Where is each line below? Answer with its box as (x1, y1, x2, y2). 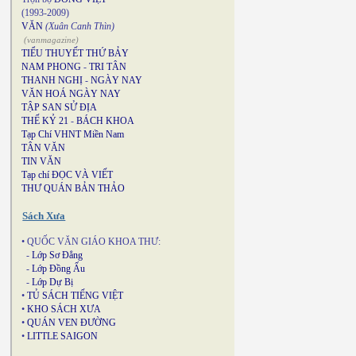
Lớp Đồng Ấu (32, 263, 85, 274)
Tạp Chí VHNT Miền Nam (21, 129, 124, 140)
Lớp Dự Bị (32, 277, 73, 288)
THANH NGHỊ (21, 75, 83, 86)
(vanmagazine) (24, 35, 79, 44)
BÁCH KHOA (76, 115, 134, 126)
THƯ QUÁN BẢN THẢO (21, 183, 125, 194)
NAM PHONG (21, 61, 81, 72)
